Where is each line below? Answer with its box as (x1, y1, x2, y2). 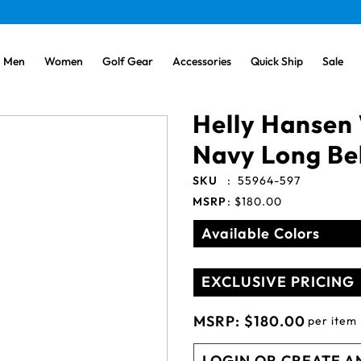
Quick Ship (251, 54, 303, 68)
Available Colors (201, 224, 320, 243)
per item (308, 313, 357, 328)
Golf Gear (102, 54, 153, 68)
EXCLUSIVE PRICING (201, 272, 355, 291)
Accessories (172, 54, 231, 68)
